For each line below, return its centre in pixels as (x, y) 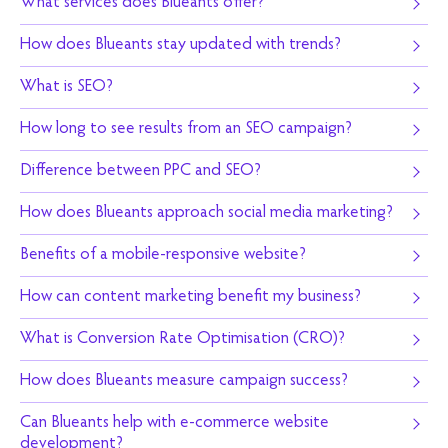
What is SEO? (66, 87)
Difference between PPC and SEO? (140, 171)
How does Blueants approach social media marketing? (206, 213)
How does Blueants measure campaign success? (184, 381)
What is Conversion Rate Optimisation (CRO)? (182, 339)
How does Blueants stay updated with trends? (180, 45)
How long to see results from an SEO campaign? (186, 129)
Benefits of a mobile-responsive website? (163, 255)
